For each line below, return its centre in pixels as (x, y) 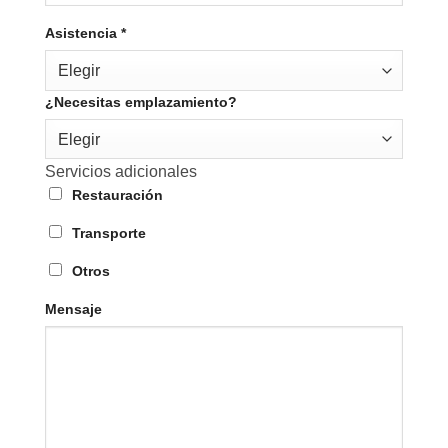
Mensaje (73, 308)
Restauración (117, 195)
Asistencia (82, 32)
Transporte (108, 233)
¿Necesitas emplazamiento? (140, 101)
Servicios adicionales (120, 172)
